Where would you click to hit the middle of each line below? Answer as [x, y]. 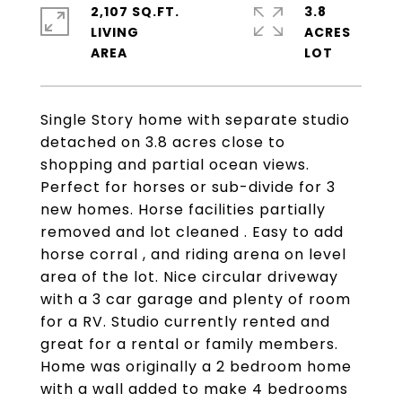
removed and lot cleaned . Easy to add [192, 232]
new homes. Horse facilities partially [183, 210]
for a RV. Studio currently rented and [185, 322]
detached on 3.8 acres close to [163, 142]
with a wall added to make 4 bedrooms [194, 389]
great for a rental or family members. [189, 344]
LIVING [115, 32]
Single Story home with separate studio [195, 120]
